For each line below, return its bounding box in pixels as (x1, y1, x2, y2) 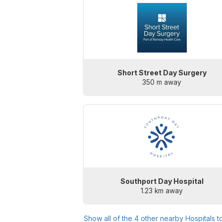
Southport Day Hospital (120, 177, 204, 186)
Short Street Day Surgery (117, 68, 207, 77)
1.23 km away (141, 187, 183, 195)
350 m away (142, 78, 182, 87)
